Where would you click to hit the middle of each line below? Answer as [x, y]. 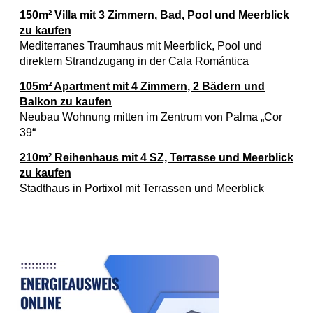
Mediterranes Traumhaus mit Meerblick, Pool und [141, 46]
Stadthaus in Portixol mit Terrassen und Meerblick [142, 188]
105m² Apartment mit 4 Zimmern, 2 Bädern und [142, 86]
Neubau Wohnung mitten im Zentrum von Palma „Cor [151, 117]
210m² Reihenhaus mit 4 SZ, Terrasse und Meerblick [156, 158]
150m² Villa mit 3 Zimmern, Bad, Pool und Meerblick [154, 15]
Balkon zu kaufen [66, 102]
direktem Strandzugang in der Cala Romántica [134, 61]
